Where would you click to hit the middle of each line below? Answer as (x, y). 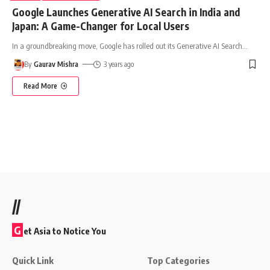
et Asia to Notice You (65, 231)
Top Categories (178, 260)
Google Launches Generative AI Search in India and (126, 12)
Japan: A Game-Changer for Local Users (101, 26)
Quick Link (33, 260)
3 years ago (118, 64)
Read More (40, 86)
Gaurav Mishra (56, 64)
